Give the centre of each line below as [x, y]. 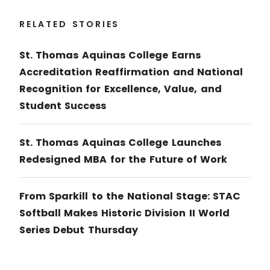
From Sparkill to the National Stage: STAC [130, 196]
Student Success [63, 106]
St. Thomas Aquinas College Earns [110, 55]
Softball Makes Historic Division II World [124, 213]
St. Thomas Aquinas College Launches [120, 143]
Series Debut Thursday [79, 230]
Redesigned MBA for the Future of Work [124, 160]
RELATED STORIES [70, 24]
